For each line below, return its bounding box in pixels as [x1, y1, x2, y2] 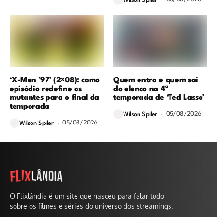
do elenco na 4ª [113, 85, 168, 93]
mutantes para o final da [10, 93, 99, 102]
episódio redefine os [10, 85, 82, 93]
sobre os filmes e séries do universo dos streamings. [10, 202, 173, 211]
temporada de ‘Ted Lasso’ [113, 93, 204, 102]
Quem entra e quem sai [113, 76, 198, 84]
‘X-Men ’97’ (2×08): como [10, 76, 100, 84]
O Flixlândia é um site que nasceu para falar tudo [10, 192, 164, 201]
